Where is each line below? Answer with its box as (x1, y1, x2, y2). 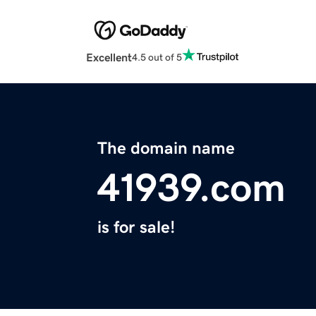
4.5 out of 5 (132, 51, 182, 62)
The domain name (97, 140, 235, 157)
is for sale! (97, 219, 175, 236)
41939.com (97, 168, 286, 208)
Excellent (86, 51, 132, 63)
